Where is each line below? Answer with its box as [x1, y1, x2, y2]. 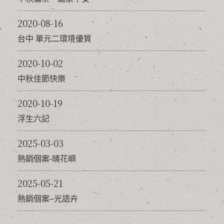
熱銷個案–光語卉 [17, 194, 78, 203]
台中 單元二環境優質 [17, 34, 91, 43]
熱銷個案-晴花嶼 [17, 154, 76, 163]
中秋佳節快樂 [17, 74, 65, 83]
